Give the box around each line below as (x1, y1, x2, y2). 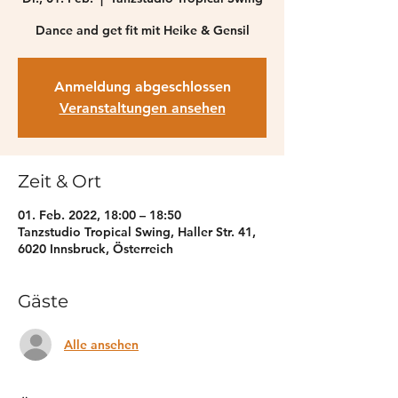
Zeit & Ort (18, 171, 101, 192)
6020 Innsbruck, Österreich (18, 241, 173, 257)
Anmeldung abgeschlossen (53, 78, 231, 95)
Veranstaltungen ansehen (59, 99, 226, 116)
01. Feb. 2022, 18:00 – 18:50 (18, 207, 181, 223)
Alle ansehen (64, 336, 139, 353)
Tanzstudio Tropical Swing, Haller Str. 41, (18, 224, 256, 240)
